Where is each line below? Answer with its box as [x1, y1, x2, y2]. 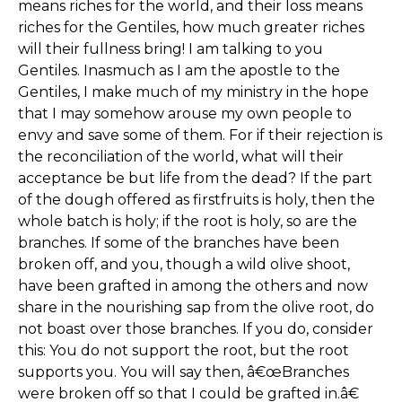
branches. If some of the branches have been [18, 234, 339, 251]
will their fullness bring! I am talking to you [18, 40, 323, 57]
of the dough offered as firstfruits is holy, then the [18, 191, 375, 208]
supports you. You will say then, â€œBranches [18, 363, 349, 380]
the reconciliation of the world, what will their [18, 148, 344, 165]
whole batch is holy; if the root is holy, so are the [18, 213, 357, 230]
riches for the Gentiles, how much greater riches [18, 19, 364, 36]
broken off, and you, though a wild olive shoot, [18, 256, 350, 273]
